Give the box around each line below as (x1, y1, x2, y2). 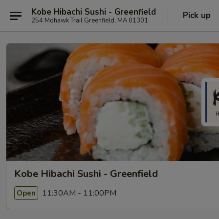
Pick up (183, 10, 211, 21)
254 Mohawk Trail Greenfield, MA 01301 (31, 16, 148, 25)
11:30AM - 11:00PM (40, 187, 116, 198)
